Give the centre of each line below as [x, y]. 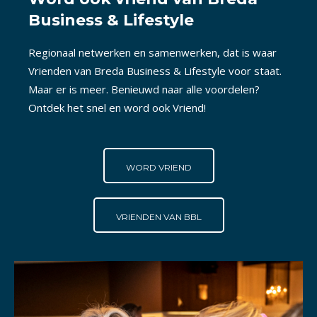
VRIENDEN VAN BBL [158, 217]
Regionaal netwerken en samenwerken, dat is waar [152, 52]
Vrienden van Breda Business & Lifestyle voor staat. [155, 70]
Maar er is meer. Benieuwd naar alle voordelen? [144, 89]
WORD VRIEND [158, 167]
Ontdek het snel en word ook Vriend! [117, 107]
